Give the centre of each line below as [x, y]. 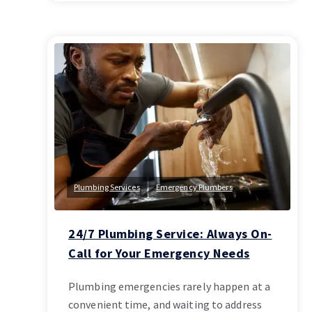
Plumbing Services [107, 187]
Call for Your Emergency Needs [159, 253]
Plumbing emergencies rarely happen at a [169, 287]
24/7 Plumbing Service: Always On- [170, 234]
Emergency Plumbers [194, 187]
